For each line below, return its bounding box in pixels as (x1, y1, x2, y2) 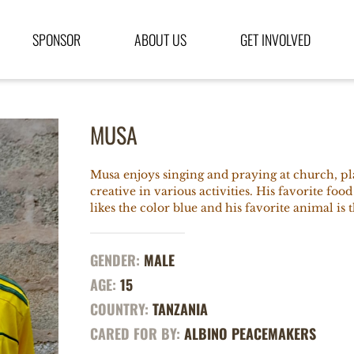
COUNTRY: (90, 299, 149, 319)
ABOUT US (134, 29, 187, 50)
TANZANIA (149, 299, 208, 319)
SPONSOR (32, 29, 81, 50)
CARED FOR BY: (90, 323, 180, 344)
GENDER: (90, 250, 140, 270)
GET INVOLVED (240, 29, 311, 50)
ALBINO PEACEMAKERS (180, 323, 316, 344)
